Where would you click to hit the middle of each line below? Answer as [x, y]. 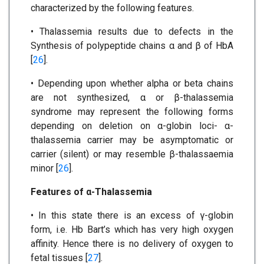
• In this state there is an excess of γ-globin [132, 216]
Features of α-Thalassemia [91, 192]
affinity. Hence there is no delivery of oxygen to [132, 244]
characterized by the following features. [112, 8]
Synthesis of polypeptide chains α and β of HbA [132, 46]
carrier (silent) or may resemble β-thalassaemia [132, 154]
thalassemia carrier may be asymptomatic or [132, 140]
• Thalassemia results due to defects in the [132, 32]
